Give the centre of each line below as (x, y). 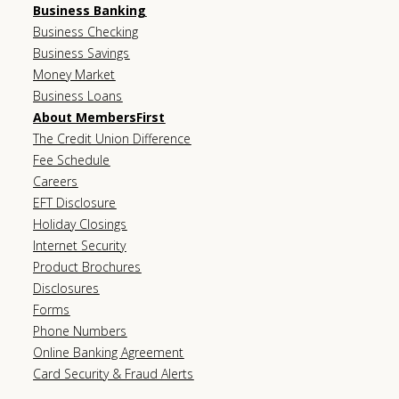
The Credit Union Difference (112, 138)
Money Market (74, 74)
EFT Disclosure (75, 202)
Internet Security (80, 245)
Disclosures (66, 288)
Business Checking (86, 31)
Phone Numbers (80, 330)
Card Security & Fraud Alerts (114, 373)
